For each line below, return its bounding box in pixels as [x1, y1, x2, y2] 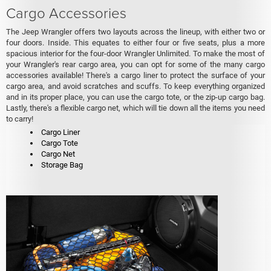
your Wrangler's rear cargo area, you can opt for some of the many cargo [6, 59, 265, 69]
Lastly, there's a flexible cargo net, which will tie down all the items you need [6, 103, 265, 113]
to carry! [6, 114, 33, 123]
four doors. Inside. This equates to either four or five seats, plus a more [6, 38, 265, 47]
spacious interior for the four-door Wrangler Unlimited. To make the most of [6, 48, 265, 58]
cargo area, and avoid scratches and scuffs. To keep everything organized [6, 81, 265, 91]
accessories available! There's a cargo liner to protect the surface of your [6, 70, 265, 80]
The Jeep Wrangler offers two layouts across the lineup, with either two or [6, 27, 265, 36]
